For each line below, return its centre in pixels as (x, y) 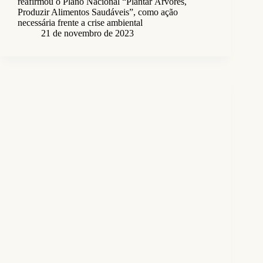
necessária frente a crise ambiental (80, 23)
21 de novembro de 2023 (87, 33)
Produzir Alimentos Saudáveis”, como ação (98, 12)
